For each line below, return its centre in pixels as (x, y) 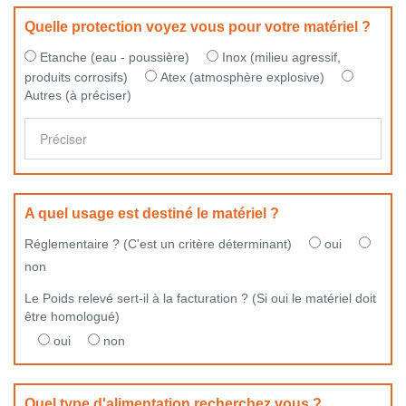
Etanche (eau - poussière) (116, 57)
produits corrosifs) (78, 77)
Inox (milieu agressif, (281, 57)
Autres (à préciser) (78, 95)
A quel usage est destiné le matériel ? (152, 213)
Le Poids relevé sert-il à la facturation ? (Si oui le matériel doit (200, 298)
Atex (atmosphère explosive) (244, 77)
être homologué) (72, 316)
